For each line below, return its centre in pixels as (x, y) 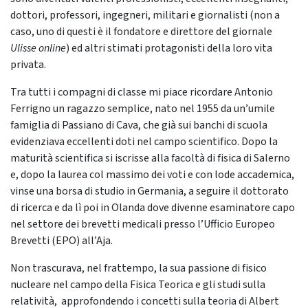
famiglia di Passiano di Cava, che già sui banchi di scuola (139, 125)
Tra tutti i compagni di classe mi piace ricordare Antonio (142, 92)
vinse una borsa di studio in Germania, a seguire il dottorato (150, 191)
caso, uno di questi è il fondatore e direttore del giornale (141, 32)
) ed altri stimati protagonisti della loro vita (169, 48)
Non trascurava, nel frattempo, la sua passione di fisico (139, 268)
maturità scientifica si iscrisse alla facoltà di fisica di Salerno (150, 158)
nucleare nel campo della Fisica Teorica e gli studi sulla (138, 285)
